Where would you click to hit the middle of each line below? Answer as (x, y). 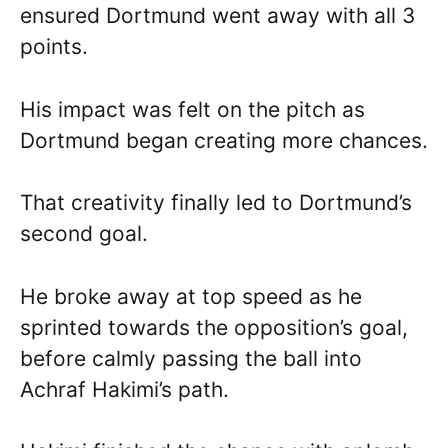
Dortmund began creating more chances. (224, 140)
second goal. (84, 234)
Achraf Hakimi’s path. (124, 389)
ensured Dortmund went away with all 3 (217, 16)
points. (54, 47)
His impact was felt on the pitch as (192, 109)
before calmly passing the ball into (191, 358)
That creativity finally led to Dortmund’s (216, 203)
